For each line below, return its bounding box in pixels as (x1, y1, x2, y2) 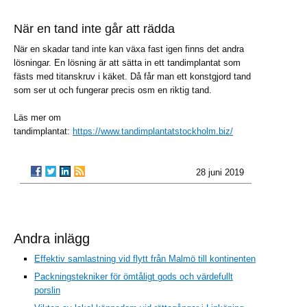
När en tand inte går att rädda (14, 21, 175, 36)
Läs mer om (14, 112, 61, 123)
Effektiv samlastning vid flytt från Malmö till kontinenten (34, 253, 256, 264)
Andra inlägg (14, 230, 90, 246)
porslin (34, 284, 60, 295)
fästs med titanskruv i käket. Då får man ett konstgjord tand (14, 71, 251, 82)
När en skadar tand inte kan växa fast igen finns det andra (14, 43, 244, 54)
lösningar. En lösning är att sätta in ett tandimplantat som (14, 57, 241, 68)
